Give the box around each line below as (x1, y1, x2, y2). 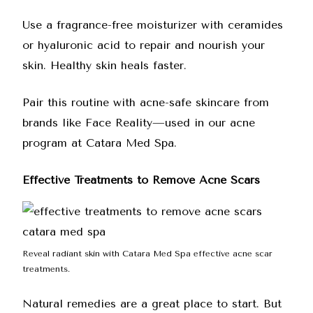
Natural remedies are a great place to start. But (22, 297, 282, 310)
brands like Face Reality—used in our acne (22, 116, 255, 129)
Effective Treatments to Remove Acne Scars (22, 173, 260, 187)
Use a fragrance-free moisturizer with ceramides (22, 18, 283, 31)
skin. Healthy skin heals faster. (22, 59, 187, 72)
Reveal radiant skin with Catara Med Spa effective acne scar (22, 249, 272, 259)
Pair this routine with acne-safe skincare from (22, 96, 269, 109)
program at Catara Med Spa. (22, 136, 177, 150)
